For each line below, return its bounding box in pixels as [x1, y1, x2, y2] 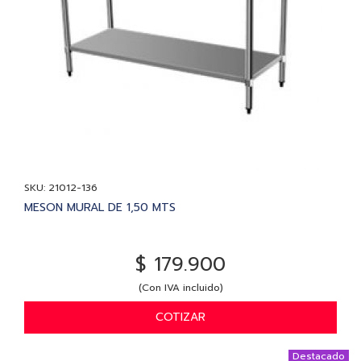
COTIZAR [156, 308, 205, 326]
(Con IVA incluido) [138, 280, 223, 295]
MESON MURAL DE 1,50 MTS [24, 198, 176, 216]
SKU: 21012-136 [24, 180, 98, 195]
